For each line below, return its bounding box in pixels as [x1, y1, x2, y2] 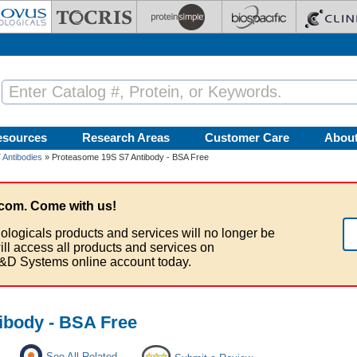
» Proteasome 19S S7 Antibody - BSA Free [42, 152, 209, 162]
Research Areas [82, 131, 170, 144]
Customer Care [205, 131, 289, 144]
